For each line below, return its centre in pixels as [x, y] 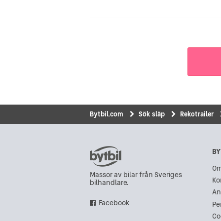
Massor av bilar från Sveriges [136, 174]
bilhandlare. [109, 182]
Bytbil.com [107, 114]
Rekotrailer [197, 114]
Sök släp [152, 114]
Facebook [114, 203]
